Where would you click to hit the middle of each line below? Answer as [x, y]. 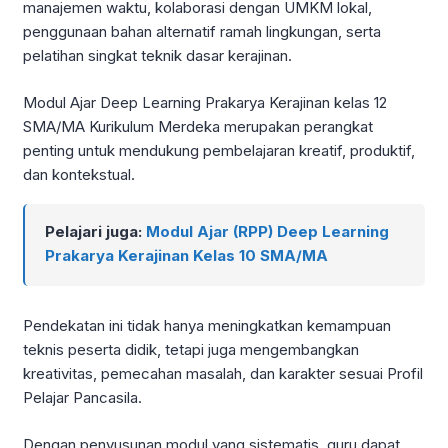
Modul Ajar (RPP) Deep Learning [267, 232]
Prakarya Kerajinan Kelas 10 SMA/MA [186, 256]
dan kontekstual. [79, 174]
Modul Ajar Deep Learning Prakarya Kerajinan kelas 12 [205, 102]
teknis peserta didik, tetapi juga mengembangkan [191, 350]
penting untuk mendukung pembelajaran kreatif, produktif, [219, 150]
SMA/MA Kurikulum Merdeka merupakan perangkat [198, 126]
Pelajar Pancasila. [82, 398]
